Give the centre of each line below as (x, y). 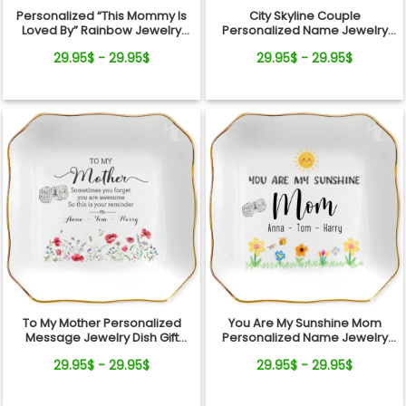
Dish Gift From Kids (304, 352)
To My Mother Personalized (101, 323)
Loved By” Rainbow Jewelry (101, 31)
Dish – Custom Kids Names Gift (101, 45)
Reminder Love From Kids (101, 352)
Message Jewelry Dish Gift (101, 337)
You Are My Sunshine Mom (304, 323)
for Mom (101, 60)
